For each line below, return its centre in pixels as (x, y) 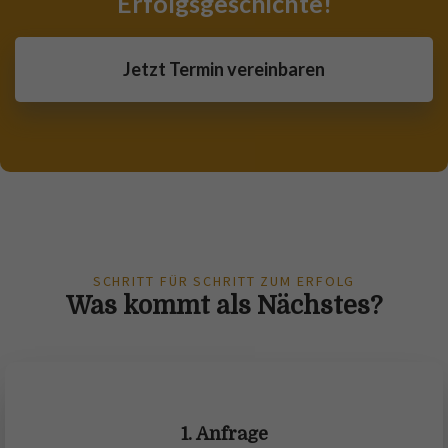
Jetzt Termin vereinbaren (224, 69)
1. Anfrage (224, 434)
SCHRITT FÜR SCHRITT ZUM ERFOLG (224, 281)
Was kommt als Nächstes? (224, 306)
